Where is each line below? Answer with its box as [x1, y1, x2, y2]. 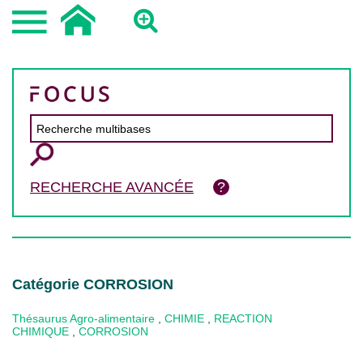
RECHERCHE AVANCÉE [30, 179, 194, 195]
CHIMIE [164, 312, 204, 325]
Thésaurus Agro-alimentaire [12, 312, 155, 325]
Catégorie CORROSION [12, 276, 173, 293]
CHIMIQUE [12, 325, 69, 338]
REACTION [214, 312, 272, 325]
